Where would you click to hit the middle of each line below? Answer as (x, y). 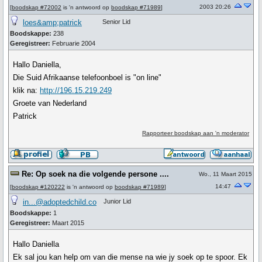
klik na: (27, 90)
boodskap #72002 (37, 7)
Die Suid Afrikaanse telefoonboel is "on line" (87, 77)
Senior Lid (116, 22)
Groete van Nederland (50, 103)
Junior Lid (117, 201)
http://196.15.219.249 (76, 90)
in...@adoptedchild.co (60, 202)
